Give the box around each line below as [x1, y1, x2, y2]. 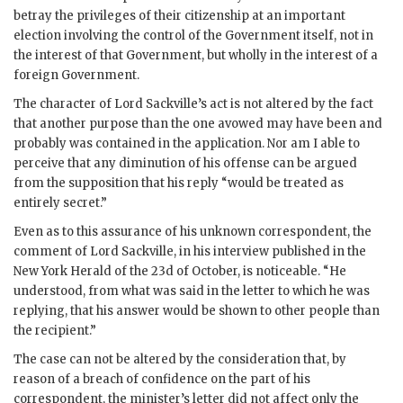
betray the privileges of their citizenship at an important [13, 8, 345, 24]
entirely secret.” [13, 195, 107, 211]
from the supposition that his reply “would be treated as [13, 175, 344, 192]
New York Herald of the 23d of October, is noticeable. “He [13, 264, 346, 280]
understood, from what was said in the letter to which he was [13, 283, 370, 300]
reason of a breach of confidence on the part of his [13, 372, 310, 388]
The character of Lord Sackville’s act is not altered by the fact [13, 96, 373, 112]
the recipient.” [13, 323, 96, 339]
